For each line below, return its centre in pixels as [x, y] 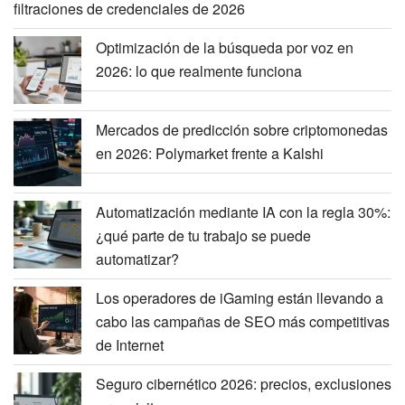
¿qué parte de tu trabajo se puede [203, 236]
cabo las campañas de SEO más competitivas [243, 322]
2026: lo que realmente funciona [199, 71]
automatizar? [137, 259]
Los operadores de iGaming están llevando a [240, 298]
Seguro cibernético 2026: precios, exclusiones [244, 384]
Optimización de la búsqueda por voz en [225, 48]
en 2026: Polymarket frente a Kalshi [210, 154]
